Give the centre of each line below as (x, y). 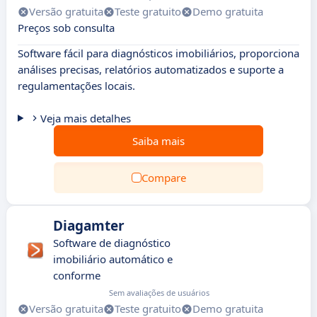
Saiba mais (158, 141)
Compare (163, 178)
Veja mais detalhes (85, 118)
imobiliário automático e (113, 259)
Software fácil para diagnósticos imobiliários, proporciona (158, 53)
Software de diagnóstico (112, 243)
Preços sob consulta (66, 28)
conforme (77, 275)
